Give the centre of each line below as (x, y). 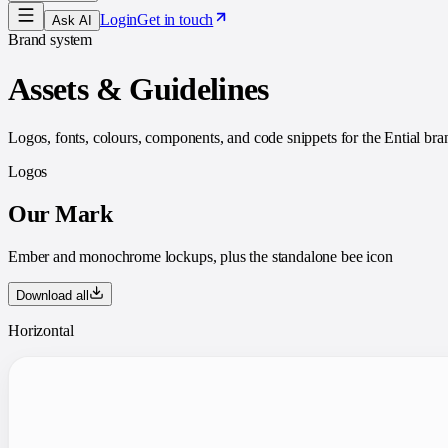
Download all (52, 295)
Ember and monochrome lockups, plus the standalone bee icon (200, 256)
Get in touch (175, 20)
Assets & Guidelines (138, 88)
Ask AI (72, 21)
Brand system (50, 40)
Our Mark (60, 213)
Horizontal (41, 330)
